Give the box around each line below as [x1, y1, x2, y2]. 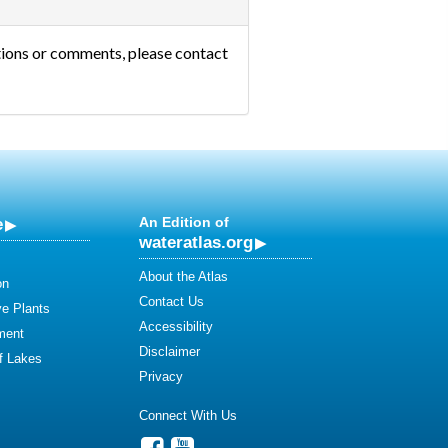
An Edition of [139, 214, 229, 231]
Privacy [139, 369, 183, 385]
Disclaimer [139, 344, 200, 360]
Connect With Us [139, 408, 237, 424]
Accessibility [139, 319, 213, 335]
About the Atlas [139, 269, 228, 285]
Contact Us [139, 294, 204, 310]
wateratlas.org [139, 232, 253, 253]
